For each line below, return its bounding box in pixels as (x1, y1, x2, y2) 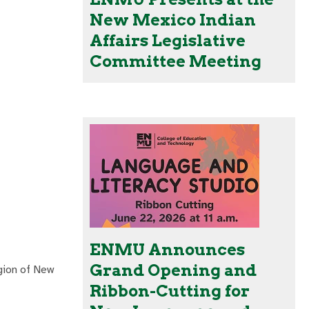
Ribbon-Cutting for (90, 281, 250, 301)
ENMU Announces (90, 240, 245, 260)
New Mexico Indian (90, 10, 256, 30)
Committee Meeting (90, 52, 261, 72)
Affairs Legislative (90, 31, 246, 51)
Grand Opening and (90, 261, 257, 281)
